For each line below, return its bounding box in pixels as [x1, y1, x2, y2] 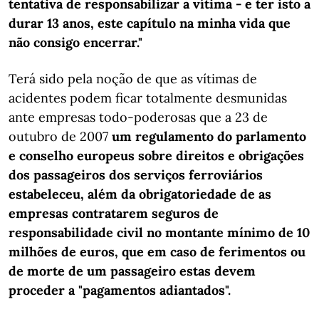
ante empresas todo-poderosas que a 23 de [9, 109, 268, 125]
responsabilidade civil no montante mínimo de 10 [9, 224, 310, 241]
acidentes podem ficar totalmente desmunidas [9, 90, 287, 106]
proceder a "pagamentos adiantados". [9, 282, 231, 298]
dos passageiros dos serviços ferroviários [9, 167, 263, 183]
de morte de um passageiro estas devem [9, 263, 256, 279]
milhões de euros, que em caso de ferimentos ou [9, 244, 305, 260]
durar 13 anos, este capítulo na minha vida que [9, 15, 291, 31]
